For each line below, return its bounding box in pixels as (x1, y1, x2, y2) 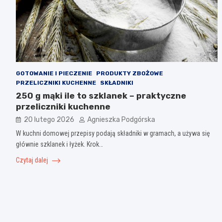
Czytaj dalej (16, 156, 50, 164)
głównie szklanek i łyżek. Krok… (16, 140, 103, 148)
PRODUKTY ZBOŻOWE (96, 69, 163, 77)
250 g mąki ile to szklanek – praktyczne (16, 90, 186, 101)
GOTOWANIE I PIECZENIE (16, 69, 92, 77)
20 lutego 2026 (24, 115, 74, 124)
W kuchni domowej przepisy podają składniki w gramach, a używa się (16, 129, 210, 137)
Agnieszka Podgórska (87, 115, 155, 124)
